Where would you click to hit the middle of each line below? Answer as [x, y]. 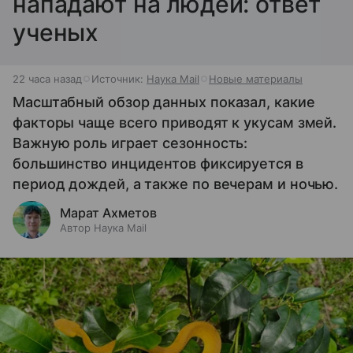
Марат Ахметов [108, 212]
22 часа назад [47, 78]
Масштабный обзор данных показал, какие [164, 102]
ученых [56, 32]
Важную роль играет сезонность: [130, 143]
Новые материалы [256, 78]
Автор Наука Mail [103, 227]
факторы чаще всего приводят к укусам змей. [175, 122]
